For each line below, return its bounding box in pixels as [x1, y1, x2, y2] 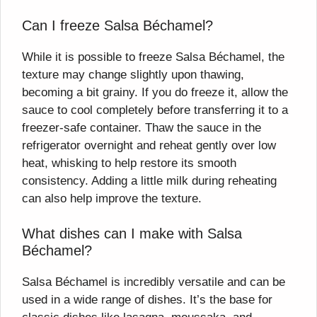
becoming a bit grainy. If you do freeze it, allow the [22, 85, 288, 99]
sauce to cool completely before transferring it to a [22, 103, 288, 117]
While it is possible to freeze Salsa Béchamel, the [22, 50, 284, 64]
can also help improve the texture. [22, 191, 202, 205]
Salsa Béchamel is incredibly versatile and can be [22, 275, 285, 289]
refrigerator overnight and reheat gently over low [22, 138, 276, 152]
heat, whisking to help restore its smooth [22, 156, 236, 170]
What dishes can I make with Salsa [22, 226, 242, 242]
